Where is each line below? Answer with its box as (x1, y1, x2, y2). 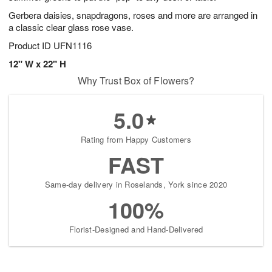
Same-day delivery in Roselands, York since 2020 (44, 178, 228, 191)
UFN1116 (53, 39, 92, 52)
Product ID (8, 39, 53, 52)
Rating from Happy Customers (80, 134, 192, 146)
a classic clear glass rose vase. (8, 21, 134, 34)
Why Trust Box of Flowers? (77, 73, 195, 88)
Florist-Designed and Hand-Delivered (69, 223, 203, 236)
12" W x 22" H (8, 57, 66, 71)
